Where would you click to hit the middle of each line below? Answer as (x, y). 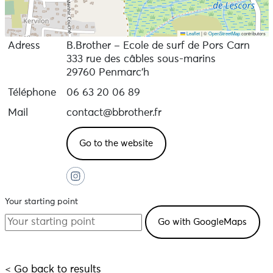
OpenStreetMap (224, 33)
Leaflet (192, 33)
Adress (24, 46)
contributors (253, 33)
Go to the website (116, 143)
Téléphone (32, 93)
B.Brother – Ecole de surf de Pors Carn (158, 46)
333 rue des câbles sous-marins (141, 59)
